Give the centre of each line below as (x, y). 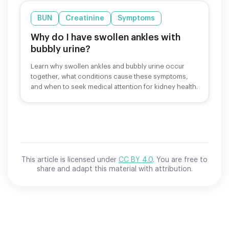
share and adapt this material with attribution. (114, 169)
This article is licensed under (69, 160)
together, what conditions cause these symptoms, (109, 76)
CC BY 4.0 (136, 160)
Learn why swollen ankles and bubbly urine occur (108, 66)
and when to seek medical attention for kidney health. (114, 86)
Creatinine (85, 18)
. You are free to (180, 160)
